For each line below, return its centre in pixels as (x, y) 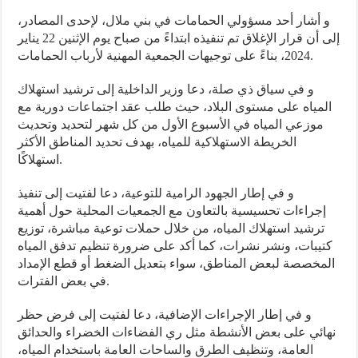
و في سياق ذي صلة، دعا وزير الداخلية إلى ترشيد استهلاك (166, 89)
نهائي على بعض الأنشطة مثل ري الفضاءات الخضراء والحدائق (177, 332)
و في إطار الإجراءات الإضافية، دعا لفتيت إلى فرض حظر (165, 315)
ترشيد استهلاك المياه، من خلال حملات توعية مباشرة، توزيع (171, 229)
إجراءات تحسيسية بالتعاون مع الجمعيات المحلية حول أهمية (172, 211)
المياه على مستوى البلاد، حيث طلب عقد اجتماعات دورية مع (175, 107)
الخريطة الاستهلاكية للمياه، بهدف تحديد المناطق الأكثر (157, 142)
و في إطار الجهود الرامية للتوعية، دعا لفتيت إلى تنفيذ (156, 193)
